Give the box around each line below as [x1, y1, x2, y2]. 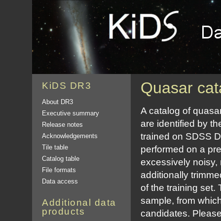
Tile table [42, 144, 68, 151]
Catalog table [42, 155, 79, 162]
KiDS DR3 [42, 80, 91, 91]
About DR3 [42, 98, 73, 106]
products [42, 206, 85, 217]
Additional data [42, 197, 116, 208]
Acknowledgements [42, 132, 98, 140]
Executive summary [42, 110, 99, 117]
